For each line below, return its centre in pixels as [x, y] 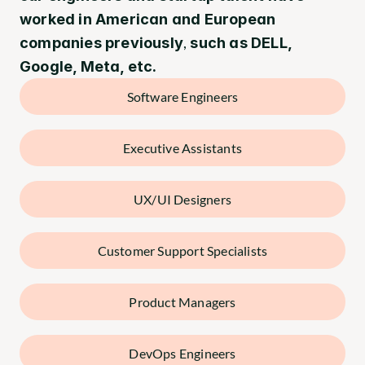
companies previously [101, 43]
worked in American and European [148, 19]
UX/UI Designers [182, 199]
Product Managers [182, 302]
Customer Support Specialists [182, 251]
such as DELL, [240, 43]
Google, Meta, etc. [88, 66]
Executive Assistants [182, 148]
